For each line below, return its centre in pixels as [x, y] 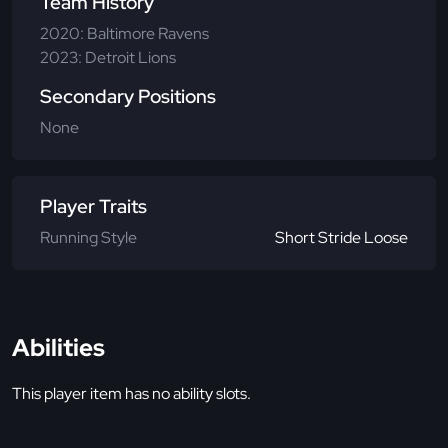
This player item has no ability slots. [131, 393]
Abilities [58, 347]
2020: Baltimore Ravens [124, 33]
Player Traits [93, 206]
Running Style [88, 237]
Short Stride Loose [341, 237]
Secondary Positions [128, 96]
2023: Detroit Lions [108, 57]
